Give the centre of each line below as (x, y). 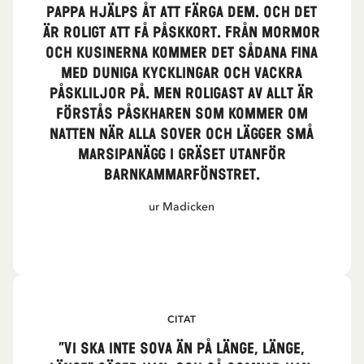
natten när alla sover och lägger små (182, 134)
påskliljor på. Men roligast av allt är (182, 94)
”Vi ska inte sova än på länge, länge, (182, 349)
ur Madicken (182, 207)
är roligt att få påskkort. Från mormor (182, 33)
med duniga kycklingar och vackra (182, 74)
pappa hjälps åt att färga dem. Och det (182, 13)
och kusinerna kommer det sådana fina (182, 53)
